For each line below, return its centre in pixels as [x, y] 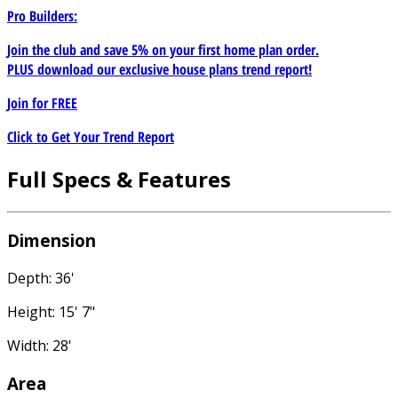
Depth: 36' [41, 279]
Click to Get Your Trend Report [91, 136]
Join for [29, 103]
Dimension [52, 241]
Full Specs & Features [119, 179]
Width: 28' [40, 346]
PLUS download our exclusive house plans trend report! [159, 69]
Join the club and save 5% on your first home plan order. [163, 49]
